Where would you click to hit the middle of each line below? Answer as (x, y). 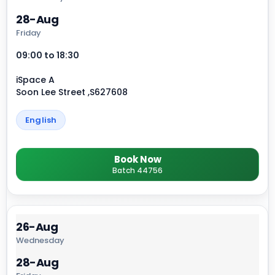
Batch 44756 (137, 171)
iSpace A (35, 80)
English (41, 120)
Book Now (137, 160)
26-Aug (37, 227)
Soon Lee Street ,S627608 (72, 92)
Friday (29, 33)
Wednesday (40, 241)
